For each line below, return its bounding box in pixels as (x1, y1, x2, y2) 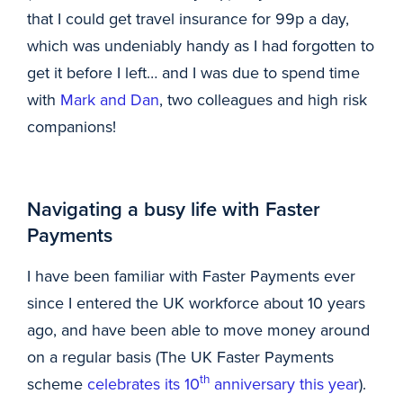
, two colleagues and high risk (159, 88, 367, 111)
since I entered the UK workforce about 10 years (27, 291, 365, 314)
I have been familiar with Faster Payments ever (27, 264, 355, 287)
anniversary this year (210, 372, 359, 395)
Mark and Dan (60, 88, 159, 111)
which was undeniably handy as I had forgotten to (27, 34, 374, 57)
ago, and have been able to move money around (27, 318, 370, 341)
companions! (27, 115, 116, 138)
